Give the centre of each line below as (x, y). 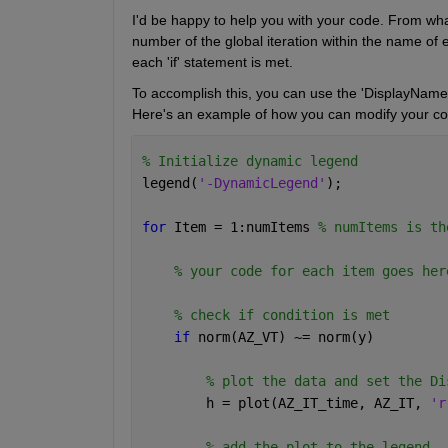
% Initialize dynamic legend (249, 160)
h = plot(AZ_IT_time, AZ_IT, (285, 402)
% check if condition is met (281, 314)
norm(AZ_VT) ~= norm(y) (285, 336)
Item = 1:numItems (245, 226)
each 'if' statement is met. (212, 61)
